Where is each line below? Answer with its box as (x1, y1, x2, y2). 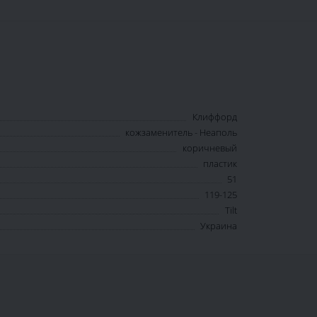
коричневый (183, 142, 237, 155)
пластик (203, 157, 237, 171)
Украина (200, 219, 237, 233)
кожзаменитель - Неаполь (125, 126, 237, 139)
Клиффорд (192, 110, 237, 124)
